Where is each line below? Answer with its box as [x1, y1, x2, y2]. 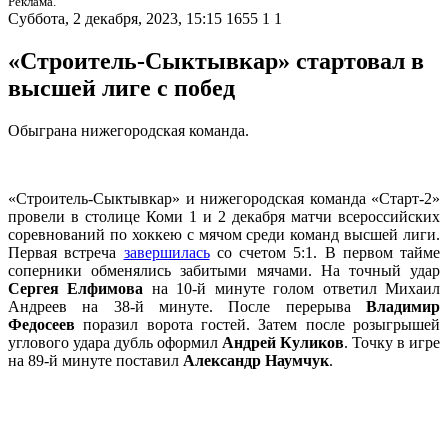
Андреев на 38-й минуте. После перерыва [8, 298, 366, 316]
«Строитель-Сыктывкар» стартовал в [8, 48, 424, 75]
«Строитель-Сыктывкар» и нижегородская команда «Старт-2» [8, 190, 440, 208]
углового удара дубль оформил [8, 334, 222, 352]
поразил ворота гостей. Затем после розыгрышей [75, 316, 440, 334]
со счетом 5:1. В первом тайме [209, 244, 440, 262]
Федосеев [8, 316, 75, 334]
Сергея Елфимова [8, 280, 144, 298]
